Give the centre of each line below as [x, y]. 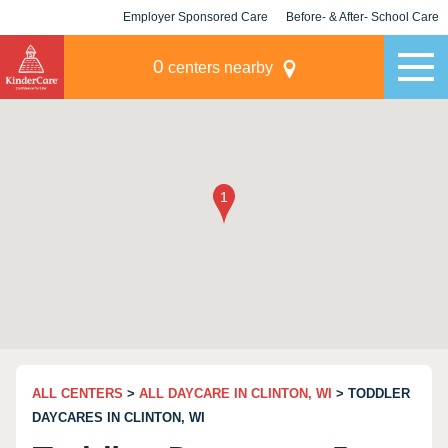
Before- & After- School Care [362, 17]
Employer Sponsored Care [195, 17]
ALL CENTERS [77, 393]
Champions [362, 52]
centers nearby [218, 67]
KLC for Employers [195, 52]
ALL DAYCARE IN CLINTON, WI [235, 393]
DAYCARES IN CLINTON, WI [118, 417]
